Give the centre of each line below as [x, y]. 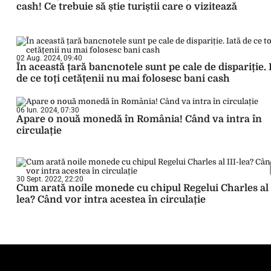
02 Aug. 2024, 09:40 [49, 58]
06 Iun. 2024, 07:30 [48, 110]
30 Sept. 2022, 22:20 [50, 179]
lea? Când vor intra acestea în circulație [111, 200]
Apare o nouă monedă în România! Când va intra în [139, 119]
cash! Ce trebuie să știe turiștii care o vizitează [127, 7]
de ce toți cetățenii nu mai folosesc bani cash [123, 79]
